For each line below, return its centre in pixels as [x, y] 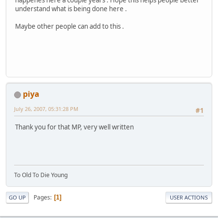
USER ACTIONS [189, 198]
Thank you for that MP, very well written [74, 127]
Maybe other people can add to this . [70, 26]
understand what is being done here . [71, 9]
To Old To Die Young [41, 175]
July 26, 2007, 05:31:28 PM [46, 109]
